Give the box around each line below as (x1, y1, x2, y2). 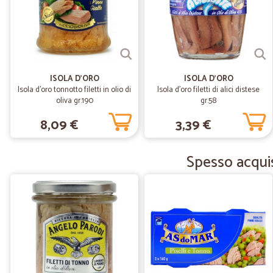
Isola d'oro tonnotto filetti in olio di (18, 83, 131, 96)
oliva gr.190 (55, 94, 93, 107)
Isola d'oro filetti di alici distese (157, 83, 260, 96)
